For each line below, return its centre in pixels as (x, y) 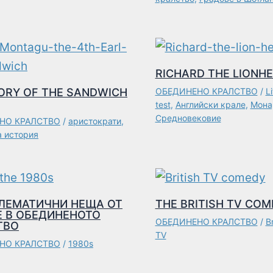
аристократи (95, 121)
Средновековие (188, 118)
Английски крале (210, 104)
